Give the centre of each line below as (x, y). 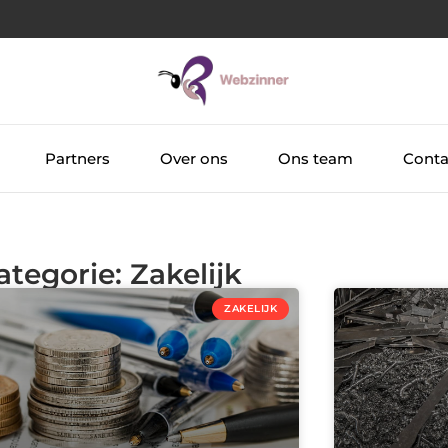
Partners (77, 158)
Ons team (315, 158)
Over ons (193, 158)
